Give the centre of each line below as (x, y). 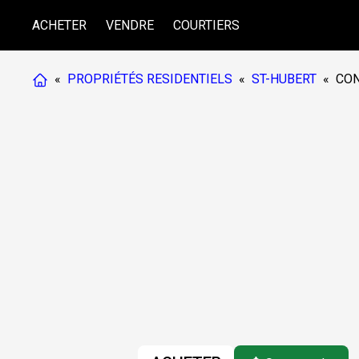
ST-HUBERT (284, 79)
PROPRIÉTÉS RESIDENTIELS (150, 79)
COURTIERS (206, 25)
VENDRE (130, 25)
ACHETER (59, 25)
